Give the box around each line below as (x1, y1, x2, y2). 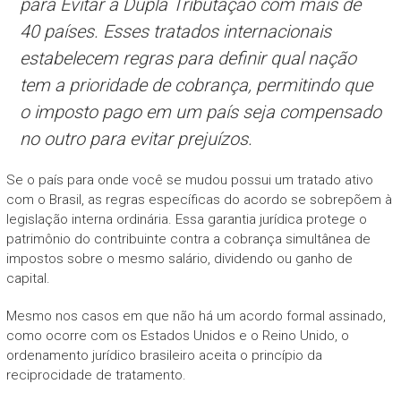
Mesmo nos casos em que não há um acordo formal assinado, (5, 307, 386, 324)
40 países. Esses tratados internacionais (19, 20, 331, 42)
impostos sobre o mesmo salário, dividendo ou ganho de (5, 250, 353, 267)
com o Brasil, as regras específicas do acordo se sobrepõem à (5, 191, 392, 208)
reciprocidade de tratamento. (5, 366, 186, 383)
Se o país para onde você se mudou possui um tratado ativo (5, 171, 373, 188)
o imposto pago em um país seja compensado (19, 100, 381, 123)
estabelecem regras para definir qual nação (19, 47, 356, 69)
